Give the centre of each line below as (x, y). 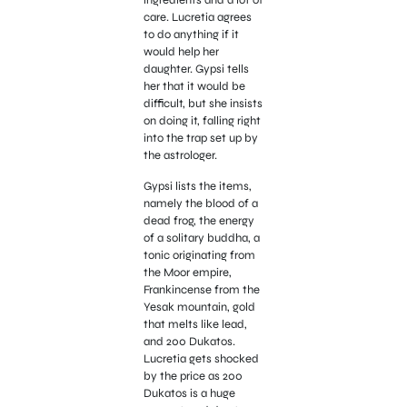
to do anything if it (191, 35)
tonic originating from (199, 255)
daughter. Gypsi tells (196, 69)
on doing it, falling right (202, 121)
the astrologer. (181, 156)
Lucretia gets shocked (201, 358)
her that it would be (194, 87)
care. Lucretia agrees (197, 18)
